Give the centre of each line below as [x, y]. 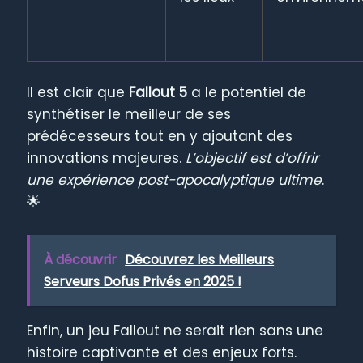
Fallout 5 [158, 93]
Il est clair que [78, 93]
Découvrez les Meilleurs [200, 260]
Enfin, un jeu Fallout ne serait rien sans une [175, 331]
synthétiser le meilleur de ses [129, 115]
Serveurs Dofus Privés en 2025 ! [143, 282]
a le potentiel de [247, 93]
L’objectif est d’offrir [252, 158]
